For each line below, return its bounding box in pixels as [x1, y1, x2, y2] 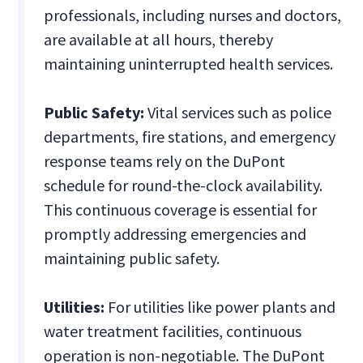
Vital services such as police [147, 102, 332, 123]
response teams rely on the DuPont [44, 151, 286, 172]
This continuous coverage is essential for [44, 199, 318, 220]
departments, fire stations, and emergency [44, 126, 336, 147]
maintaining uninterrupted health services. [44, 53, 334, 75]
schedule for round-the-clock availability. [44, 175, 323, 196]
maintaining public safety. [44, 248, 220, 269]
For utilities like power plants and [108, 297, 336, 318]
